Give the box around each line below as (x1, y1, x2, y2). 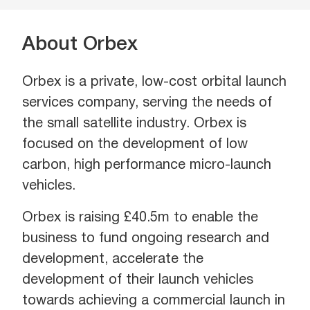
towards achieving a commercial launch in (22, 295, 285, 307)
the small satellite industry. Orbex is (22, 118, 246, 130)
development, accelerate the (22, 253, 203, 266)
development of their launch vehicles (22, 274, 253, 286)
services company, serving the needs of (22, 97, 272, 109)
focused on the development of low (22, 138, 248, 151)
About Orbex (22, 36, 138, 53)
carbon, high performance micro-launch (22, 159, 271, 172)
